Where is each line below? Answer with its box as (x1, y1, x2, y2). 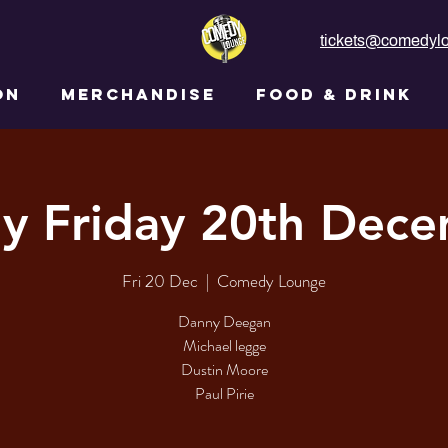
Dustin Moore (180, 358, 268, 382)
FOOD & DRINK (256, 83, 412, 104)
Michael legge (182, 334, 266, 358)
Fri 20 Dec (122, 269, 198, 294)
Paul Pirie (194, 382, 254, 406)
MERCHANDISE (61, 83, 216, 104)
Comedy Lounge (217, 269, 326, 294)
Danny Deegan (177, 310, 271, 334)
